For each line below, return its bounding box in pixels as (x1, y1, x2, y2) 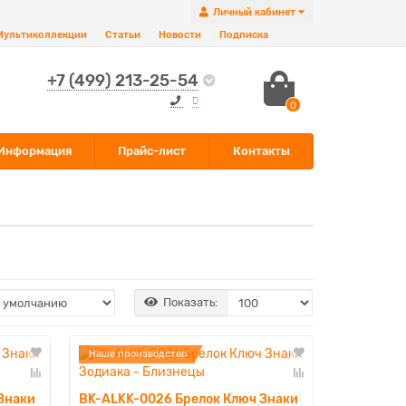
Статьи (105, 29, 140, 41)
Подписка (219, 29, 268, 41)
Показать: (163, 295, 218, 309)
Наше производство (88, 348, 187, 360)
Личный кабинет (213, 5, 295, 18)
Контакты (232, 144, 290, 158)
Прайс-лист (118, 144, 187, 158)
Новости (159, 29, 201, 41)
